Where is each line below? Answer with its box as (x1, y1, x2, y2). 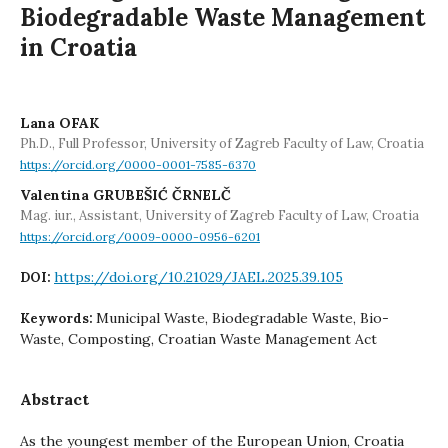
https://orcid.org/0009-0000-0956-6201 (20, 229, 260, 244)
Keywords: (20, 310, 96, 327)
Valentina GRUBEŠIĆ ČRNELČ (20, 186, 231, 204)
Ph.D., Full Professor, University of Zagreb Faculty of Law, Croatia (20, 135, 424, 152)
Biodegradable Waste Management (20, 2, 425, 33)
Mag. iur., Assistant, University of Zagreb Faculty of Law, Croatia (20, 207, 419, 224)
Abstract (20, 389, 89, 409)
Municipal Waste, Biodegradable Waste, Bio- (96, 309, 389, 327)
